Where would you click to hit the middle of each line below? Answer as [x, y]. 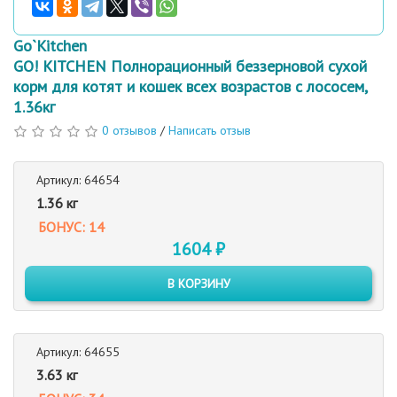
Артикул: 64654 [78, 180]
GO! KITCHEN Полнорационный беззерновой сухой [190, 66]
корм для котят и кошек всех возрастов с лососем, [190, 86]
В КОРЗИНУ [198, 284]
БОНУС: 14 [71, 227]
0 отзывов [129, 130]
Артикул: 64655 [78, 352]
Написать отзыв [210, 130]
